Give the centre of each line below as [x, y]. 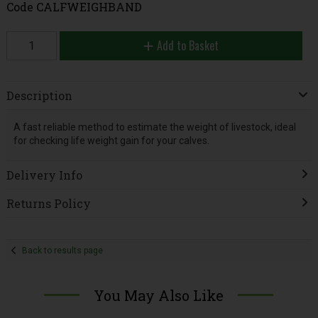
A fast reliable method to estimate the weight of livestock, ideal [154, 127]
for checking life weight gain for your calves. [111, 140]
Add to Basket [187, 45]
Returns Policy [48, 204]
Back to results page [63, 250]
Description [39, 96]
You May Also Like [159, 295]
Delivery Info [44, 175]
